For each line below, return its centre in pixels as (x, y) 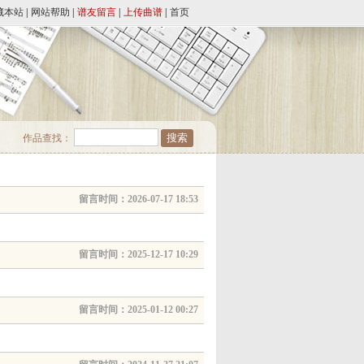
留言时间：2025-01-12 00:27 (139, 310)
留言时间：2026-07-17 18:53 (139, 199)
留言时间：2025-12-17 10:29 (139, 254)
